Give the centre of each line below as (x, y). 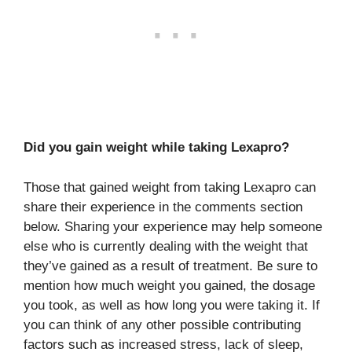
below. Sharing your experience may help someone (173, 226)
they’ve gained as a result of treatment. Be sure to (170, 266)
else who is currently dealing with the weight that (166, 246)
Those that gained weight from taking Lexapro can (170, 187)
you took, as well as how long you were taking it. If (172, 305)
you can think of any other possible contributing (162, 324)
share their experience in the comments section (163, 207)
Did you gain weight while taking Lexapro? (156, 147)
